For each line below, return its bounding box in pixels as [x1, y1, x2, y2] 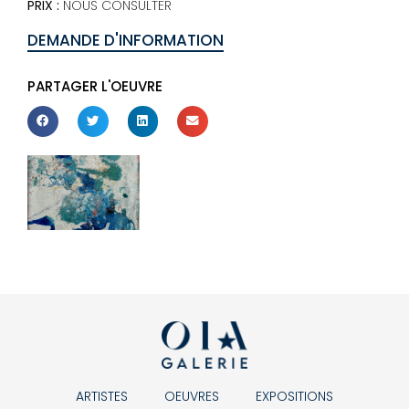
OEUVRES [164, 386, 219, 405]
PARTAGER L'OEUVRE [27, 77, 163, 97]
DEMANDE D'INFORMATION [27, 29, 224, 52]
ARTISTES [76, 386, 128, 405]
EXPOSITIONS [256, 386, 333, 405]
